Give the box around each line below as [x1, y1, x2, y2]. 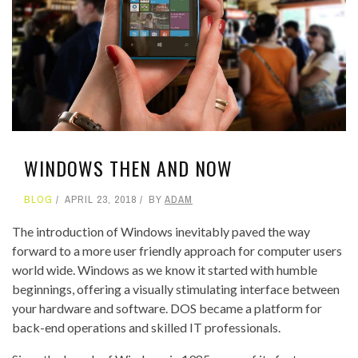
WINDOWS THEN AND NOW [24, 153, 233, 182]
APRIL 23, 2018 [65, 192, 137, 206]
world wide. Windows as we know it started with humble [12, 261, 317, 277]
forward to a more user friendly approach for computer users [12, 242, 342, 258]
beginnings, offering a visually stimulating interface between [12, 280, 340, 296]
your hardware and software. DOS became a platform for [12, 300, 322, 316]
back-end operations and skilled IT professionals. [12, 319, 280, 335]
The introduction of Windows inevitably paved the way [12, 223, 310, 239]
